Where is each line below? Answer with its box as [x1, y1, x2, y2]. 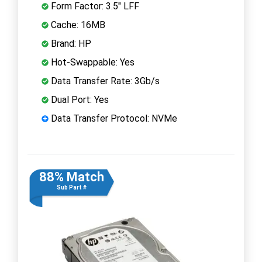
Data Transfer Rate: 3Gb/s [49, 75, 160, 87]
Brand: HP [49, 37, 91, 49]
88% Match [39, 169, 104, 184]
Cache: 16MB [49, 19, 105, 30]
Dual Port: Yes [49, 94, 109, 105]
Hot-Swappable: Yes [49, 56, 135, 68]
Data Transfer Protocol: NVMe [49, 112, 177, 124]
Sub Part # [56, 184, 87, 191]
